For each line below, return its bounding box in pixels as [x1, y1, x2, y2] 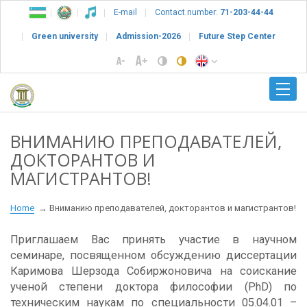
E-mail [114, 8, 137, 17]
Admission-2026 [116, 32, 181, 41]
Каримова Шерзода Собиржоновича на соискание [10, 264, 297, 278]
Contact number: [155, 8, 220, 17]
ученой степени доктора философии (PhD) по [10, 280, 297, 293]
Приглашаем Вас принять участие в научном [10, 232, 297, 246]
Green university [32, 32, 98, 41]
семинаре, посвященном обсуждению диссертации [10, 248, 297, 262]
